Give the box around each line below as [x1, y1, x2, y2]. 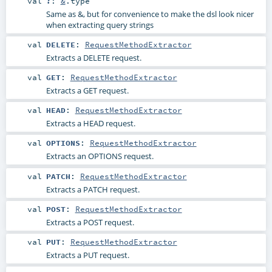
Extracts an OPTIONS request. [46, 151, 154, 162]
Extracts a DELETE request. [46, 52, 141, 64]
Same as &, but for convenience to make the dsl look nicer [46, 8, 254, 19]
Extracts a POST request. [46, 216, 134, 228]
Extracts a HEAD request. [46, 118, 135, 129]
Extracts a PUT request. [46, 249, 129, 260]
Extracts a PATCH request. [46, 183, 140, 195]
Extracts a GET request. [46, 85, 129, 97]
